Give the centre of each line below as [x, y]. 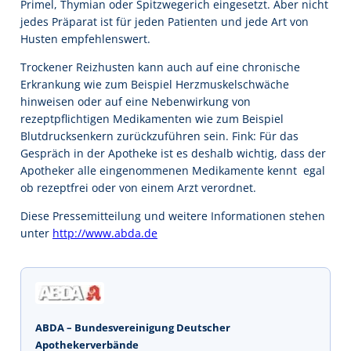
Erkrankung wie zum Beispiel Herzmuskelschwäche [155, 84]
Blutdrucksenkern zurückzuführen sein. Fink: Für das [159, 136]
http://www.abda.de [105, 233]
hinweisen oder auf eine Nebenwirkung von [136, 101]
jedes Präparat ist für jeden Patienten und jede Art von [165, 21]
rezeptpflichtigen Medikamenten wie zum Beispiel [152, 118]
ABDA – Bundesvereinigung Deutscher [133, 328]
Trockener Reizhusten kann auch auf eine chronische [160, 67]
